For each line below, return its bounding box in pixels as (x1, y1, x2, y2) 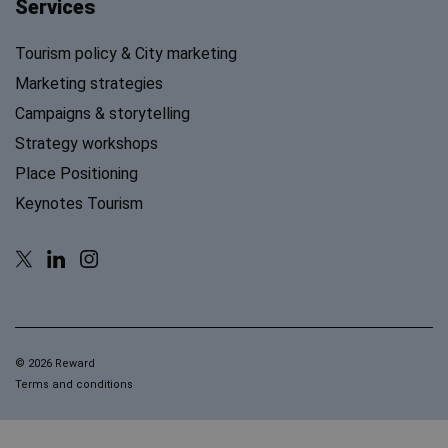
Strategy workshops (15, 134, 158, 154)
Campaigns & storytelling (15, 104, 190, 124)
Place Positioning (15, 164, 138, 184)
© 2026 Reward (15, 357, 95, 371)
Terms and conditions (15, 378, 133, 392)
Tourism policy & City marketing (15, 44, 237, 64)
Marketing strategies (15, 74, 163, 94)
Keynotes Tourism (15, 194, 143, 214)
